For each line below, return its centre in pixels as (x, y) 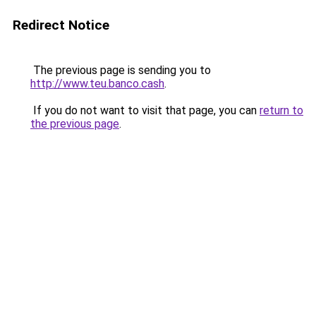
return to (281, 110)
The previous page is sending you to (121, 70)
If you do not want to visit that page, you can (145, 110)
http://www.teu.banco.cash (97, 84)
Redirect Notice (61, 25)
